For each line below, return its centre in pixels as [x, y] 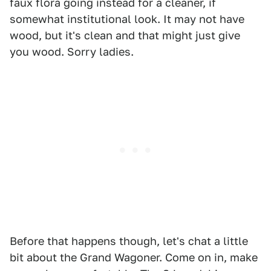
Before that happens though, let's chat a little [129, 241]
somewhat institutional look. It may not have [127, 19]
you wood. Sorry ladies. [72, 52]
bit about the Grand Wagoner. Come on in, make [134, 257]
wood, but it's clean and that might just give [125, 35]
